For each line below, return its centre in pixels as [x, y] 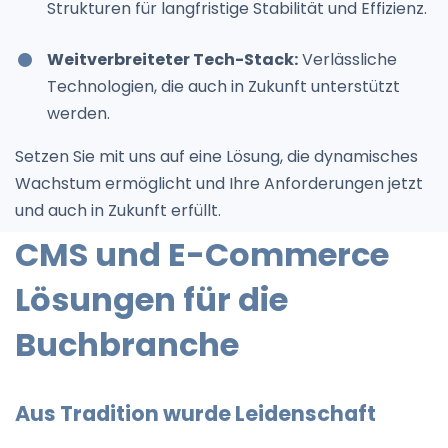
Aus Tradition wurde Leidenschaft [195, 413]
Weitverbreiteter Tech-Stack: [172, 59]
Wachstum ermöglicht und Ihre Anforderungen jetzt [219, 183]
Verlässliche [347, 59]
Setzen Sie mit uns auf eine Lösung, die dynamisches [216, 156]
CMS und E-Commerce [202, 254]
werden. [78, 113]
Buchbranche [127, 344]
